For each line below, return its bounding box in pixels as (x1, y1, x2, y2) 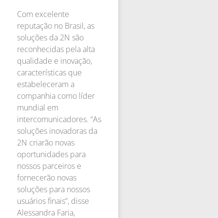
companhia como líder (17, 90, 95, 101)
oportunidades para (17, 148, 86, 160)
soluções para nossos (17, 183, 90, 195)
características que (17, 67, 82, 78)
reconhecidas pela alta (17, 43, 95, 54)
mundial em (17, 102, 58, 113)
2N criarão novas (17, 137, 74, 148)
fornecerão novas (17, 172, 76, 183)
